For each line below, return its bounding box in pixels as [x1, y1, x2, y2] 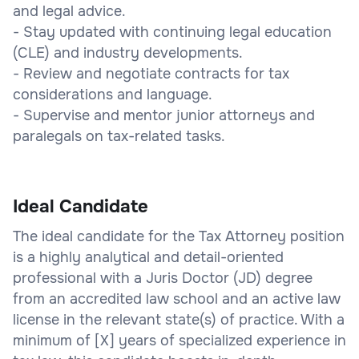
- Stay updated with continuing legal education [13, 22, 332, 41]
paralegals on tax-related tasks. [13, 127, 225, 145]
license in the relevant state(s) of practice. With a [13, 310, 345, 329]
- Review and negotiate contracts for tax [13, 64, 289, 83]
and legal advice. [13, 2, 126, 20]
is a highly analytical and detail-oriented [13, 248, 284, 266]
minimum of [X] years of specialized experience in [13, 331, 346, 349]
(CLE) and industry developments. [13, 43, 243, 62]
